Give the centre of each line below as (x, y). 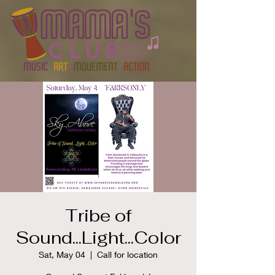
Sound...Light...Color (98, 238)
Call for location (127, 254)
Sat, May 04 (62, 254)
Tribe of (98, 215)
